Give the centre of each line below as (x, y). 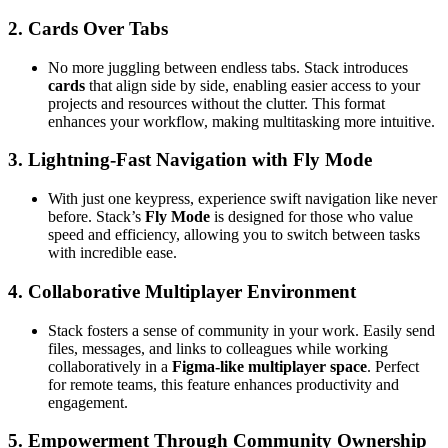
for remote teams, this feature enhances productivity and (223, 384)
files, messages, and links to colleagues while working (218, 348)
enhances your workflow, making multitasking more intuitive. (241, 121)
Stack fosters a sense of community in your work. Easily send (241, 330)
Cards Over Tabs (98, 28)
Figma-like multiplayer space (269, 366)
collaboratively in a (110, 366)
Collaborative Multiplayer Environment (192, 291)
